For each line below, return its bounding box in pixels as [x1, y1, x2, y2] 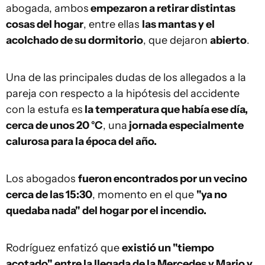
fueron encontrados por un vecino [78, 172, 247, 185]
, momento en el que [92, 188, 196, 201]
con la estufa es [6, 103, 83, 116]
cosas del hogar [6, 18, 83, 31]
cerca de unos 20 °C [6, 119, 103, 132]
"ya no [196, 188, 227, 201]
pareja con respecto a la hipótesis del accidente [6, 87, 240, 100]
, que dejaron [143, 34, 210, 47]
